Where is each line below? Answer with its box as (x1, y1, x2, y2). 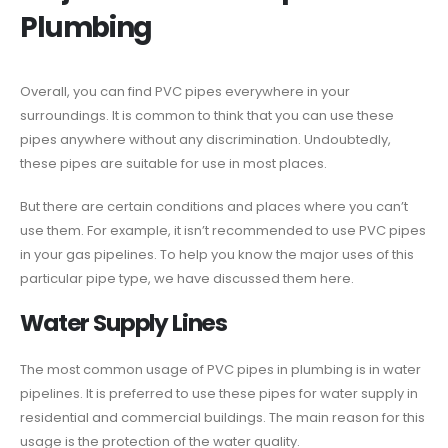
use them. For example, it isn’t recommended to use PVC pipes (20, 220, 426, 240)
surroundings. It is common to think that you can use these (20, 106, 394, 126)
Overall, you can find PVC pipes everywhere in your (20, 82, 350, 102)
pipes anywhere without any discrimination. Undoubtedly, (20, 130, 391, 150)
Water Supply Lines (20, 307, 228, 340)
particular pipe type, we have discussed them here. (20, 268, 354, 288)
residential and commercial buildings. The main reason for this (20, 408, 425, 428)
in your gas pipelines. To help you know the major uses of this (20, 244, 414, 264)
